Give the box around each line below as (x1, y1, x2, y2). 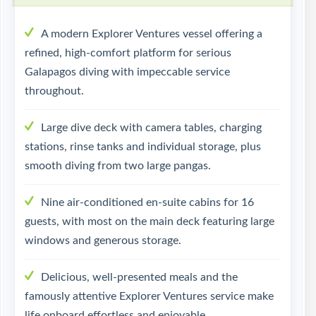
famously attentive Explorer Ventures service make (25, 291, 274, 302)
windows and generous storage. (25, 235, 181, 246)
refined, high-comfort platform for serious (25, 47, 231, 59)
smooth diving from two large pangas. (25, 160, 211, 171)
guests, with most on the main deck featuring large (25, 216, 274, 227)
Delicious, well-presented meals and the (41, 272, 238, 283)
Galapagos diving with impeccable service (25, 66, 230, 78)
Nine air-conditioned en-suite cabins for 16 (41, 197, 254, 208)
